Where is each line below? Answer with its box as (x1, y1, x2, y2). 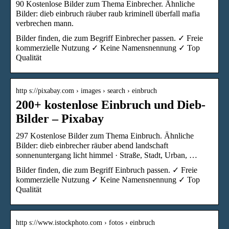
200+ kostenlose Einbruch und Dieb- (16, 98, 205, 111)
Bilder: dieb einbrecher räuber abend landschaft (16, 141, 168, 150)
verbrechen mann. (16, 18, 74, 28)
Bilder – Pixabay (16, 111, 104, 125)
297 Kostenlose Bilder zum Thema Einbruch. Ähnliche (16, 131, 194, 140)
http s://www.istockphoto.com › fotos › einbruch (16, 218, 155, 226)
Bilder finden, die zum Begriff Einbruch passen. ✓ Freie (16, 165, 197, 174)
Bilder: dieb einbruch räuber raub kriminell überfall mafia (16, 9, 200, 18)
